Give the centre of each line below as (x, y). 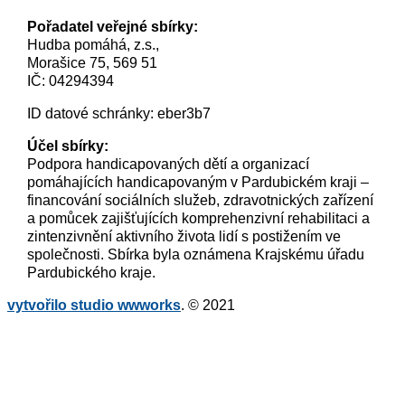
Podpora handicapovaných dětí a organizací (168, 165)
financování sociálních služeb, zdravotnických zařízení (200, 201)
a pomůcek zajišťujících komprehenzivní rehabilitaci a (198, 219)
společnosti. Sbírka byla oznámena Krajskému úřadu (195, 255)
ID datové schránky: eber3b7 (118, 114)
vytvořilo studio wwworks (94, 306)
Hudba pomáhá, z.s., (93, 45)
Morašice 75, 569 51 (92, 63)
